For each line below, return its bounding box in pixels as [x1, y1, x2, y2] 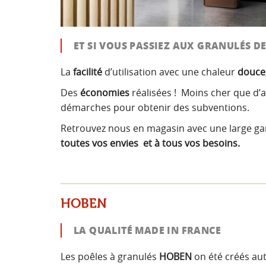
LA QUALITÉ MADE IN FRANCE [74, 223, 221, 237]
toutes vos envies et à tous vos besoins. [61, 137, 240, 150]
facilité [73, 65, 102, 78]
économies [80, 86, 132, 99]
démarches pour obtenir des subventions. [61, 101, 249, 114]
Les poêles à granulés [61, 250, 159, 263]
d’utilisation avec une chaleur [102, 65, 237, 78]
